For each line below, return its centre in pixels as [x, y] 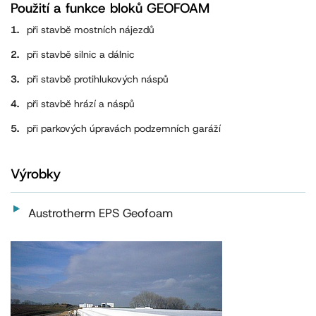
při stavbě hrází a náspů [81, 104]
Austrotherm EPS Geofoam [101, 213]
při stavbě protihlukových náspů [98, 79]
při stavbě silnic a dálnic [81, 55]
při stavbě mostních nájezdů [91, 30]
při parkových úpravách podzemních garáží [124, 129]
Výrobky [36, 174]
